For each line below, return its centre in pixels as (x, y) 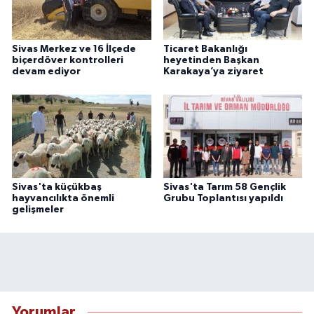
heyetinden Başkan (211, 60)
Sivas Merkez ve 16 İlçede (74, 49)
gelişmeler (38, 209)
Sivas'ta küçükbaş (57, 187)
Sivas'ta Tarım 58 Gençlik (224, 187)
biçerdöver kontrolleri (68, 60)
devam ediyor (46, 71)
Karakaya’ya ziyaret (213, 71)
